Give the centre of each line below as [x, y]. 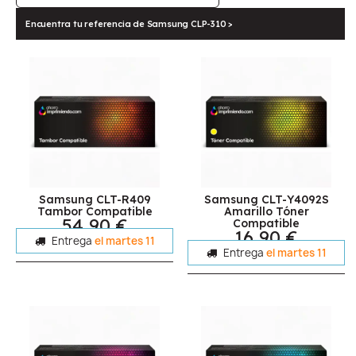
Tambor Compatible [95, 211]
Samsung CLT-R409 [95, 199]
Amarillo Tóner [266, 211]
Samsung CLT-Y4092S [266, 199]
